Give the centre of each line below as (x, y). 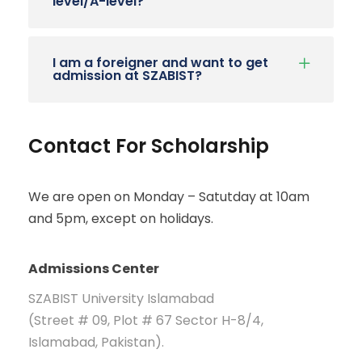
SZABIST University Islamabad (121, 298)
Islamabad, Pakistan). (96, 342)
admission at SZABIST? (127, 75)
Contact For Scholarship (149, 145)
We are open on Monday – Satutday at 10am (169, 196)
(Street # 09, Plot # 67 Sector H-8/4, (146, 320)
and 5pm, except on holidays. (121, 218)
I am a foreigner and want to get (160, 62)
